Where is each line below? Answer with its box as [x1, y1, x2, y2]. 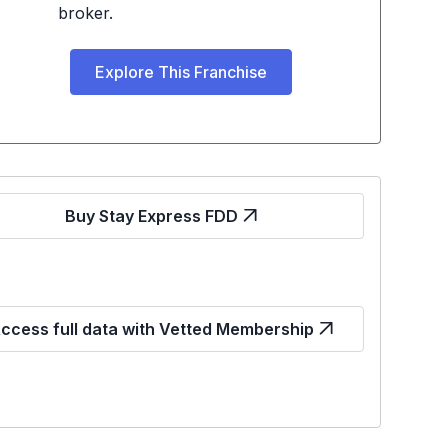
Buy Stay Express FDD [65, 206, 239, 226]
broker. [57, 3, 113, 23]
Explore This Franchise [94, 62, 267, 82]
